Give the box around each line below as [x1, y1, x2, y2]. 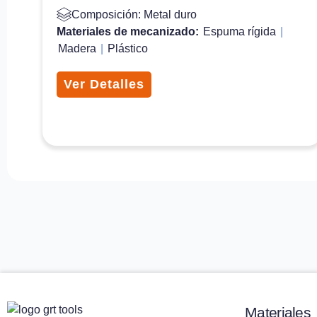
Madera [58, 42, 96, 54]
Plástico [108, 42, 148, 54]
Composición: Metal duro [71, 8, 197, 21]
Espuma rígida [203, 25, 276, 38]
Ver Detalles [64, 76, 144, 91]
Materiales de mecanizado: [57, 25, 202, 38]
